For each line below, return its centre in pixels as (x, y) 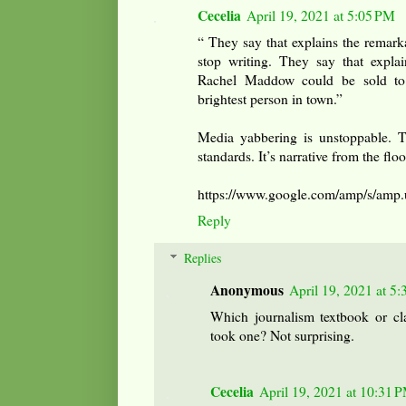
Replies (203, 257)
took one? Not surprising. (282, 335)
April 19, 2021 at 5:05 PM (321, 15)
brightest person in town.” (270, 98)
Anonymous (247, 290)
